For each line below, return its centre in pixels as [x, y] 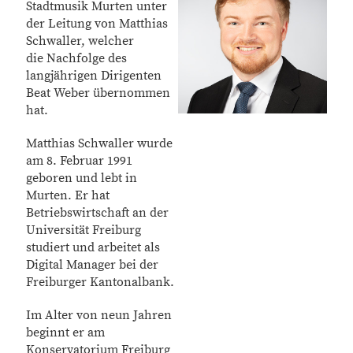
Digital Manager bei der [92, 265]
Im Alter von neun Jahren [99, 315]
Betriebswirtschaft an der [97, 213]
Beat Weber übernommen [98, 93]
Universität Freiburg [84, 230]
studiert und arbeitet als [93, 247]
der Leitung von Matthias [97, 24]
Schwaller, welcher [80, 41]
